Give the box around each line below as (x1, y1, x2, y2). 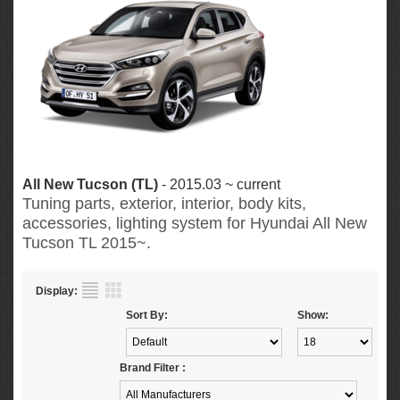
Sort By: (126, 309, 168, 321)
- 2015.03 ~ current (158, 177, 280, 192)
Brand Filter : (120, 362, 186, 374)
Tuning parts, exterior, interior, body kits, (22, 195, 306, 212)
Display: (36, 285, 78, 297)
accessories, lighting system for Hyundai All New (22, 214, 367, 232)
